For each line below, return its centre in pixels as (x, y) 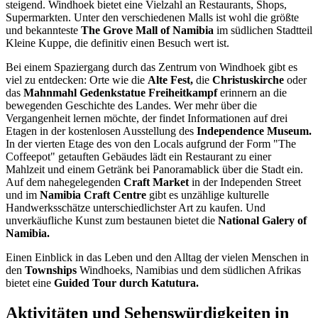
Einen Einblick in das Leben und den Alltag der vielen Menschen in (157, 258)
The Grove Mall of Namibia (147, 31)
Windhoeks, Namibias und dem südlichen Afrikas (189, 270)
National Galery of (262, 221)
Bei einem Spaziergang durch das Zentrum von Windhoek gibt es (152, 67)
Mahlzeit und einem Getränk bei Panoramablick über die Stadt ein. (154, 170)
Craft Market (156, 182)
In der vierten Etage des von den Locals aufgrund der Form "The (151, 144)
